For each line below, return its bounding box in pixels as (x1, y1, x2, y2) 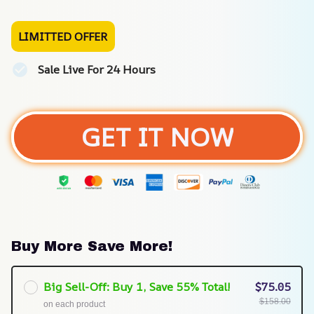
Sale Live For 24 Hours (36, 61, 156, 77)
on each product (43, 299, 105, 309)
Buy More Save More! (11, 238, 172, 254)
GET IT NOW (81, 119, 233, 155)
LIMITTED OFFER (18, 28, 108, 44)
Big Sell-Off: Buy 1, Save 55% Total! (43, 278, 229, 294)
